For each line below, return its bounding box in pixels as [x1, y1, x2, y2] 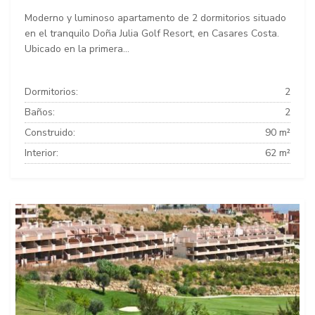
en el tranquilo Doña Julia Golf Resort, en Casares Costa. [25, 27, 279, 41]
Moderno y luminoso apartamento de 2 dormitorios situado [25, 11, 286, 25]
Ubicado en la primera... [25, 42, 129, 56]
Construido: [25, 126, 75, 140]
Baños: [25, 105, 55, 120]
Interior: [25, 146, 58, 160]
